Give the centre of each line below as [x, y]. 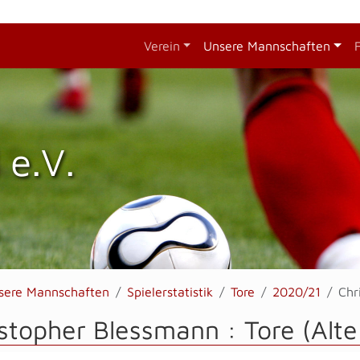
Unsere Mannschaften [267, 46]
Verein [162, 46]
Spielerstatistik [170, 292]
